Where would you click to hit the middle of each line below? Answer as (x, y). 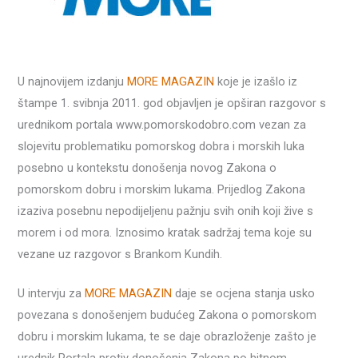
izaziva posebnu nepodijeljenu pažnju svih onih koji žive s (166, 211)
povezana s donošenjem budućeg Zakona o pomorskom (167, 315)
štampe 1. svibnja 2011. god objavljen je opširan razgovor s (172, 103)
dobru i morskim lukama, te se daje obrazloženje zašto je (167, 337)
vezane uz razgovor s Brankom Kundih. (120, 255)
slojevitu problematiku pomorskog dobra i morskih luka (161, 147)
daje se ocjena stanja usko (244, 294)
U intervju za (52, 294)
